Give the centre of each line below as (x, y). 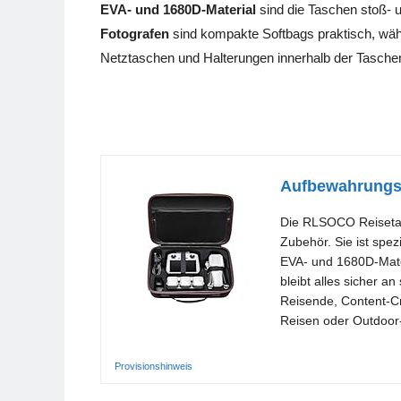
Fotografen (135, 34)
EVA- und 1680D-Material (178, 10)
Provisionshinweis (154, 367)
